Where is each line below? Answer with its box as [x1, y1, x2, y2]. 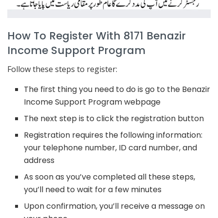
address [24, 155, 55, 166]
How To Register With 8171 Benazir [7, 28, 186, 43]
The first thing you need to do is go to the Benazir [24, 84, 211, 95]
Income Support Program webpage [24, 96, 161, 108]
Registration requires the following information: [24, 129, 203, 141]
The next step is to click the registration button [24, 113, 204, 125]
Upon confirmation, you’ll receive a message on [24, 200, 205, 212]
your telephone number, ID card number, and [24, 142, 198, 154]
